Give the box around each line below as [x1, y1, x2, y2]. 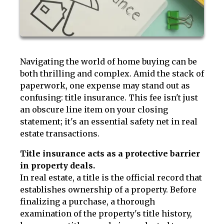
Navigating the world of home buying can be [20, 56, 197, 66]
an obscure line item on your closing [20, 104, 168, 114]
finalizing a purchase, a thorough [20, 196, 155, 206]
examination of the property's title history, [20, 208, 192, 218]
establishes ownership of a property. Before [20, 184, 196, 194]
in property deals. [20, 160, 95, 170]
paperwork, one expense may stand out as [20, 80, 190, 90]
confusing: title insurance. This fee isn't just [20, 92, 198, 102]
